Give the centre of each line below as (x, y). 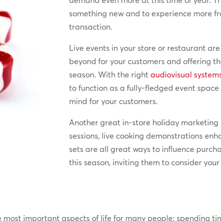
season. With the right (110, 75)
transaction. (91, 27)
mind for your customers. (114, 101)
